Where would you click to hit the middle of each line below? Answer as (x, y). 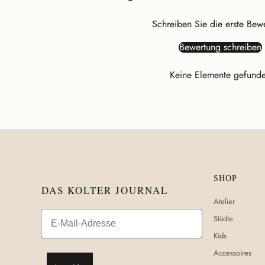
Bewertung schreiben (220, 47)
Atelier (224, 202)
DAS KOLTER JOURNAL (105, 190)
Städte (223, 219)
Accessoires (232, 253)
